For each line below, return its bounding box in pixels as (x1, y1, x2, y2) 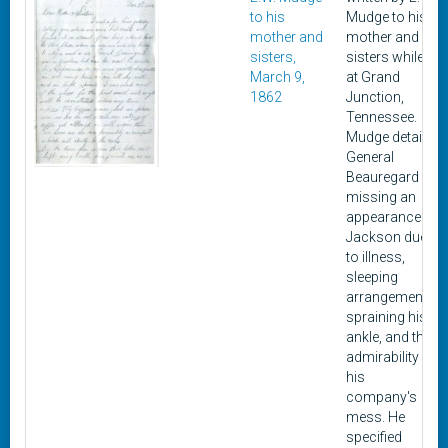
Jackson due (346, 229, 427, 245)
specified (346, 429, 402, 445)
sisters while (346, 49, 424, 65)
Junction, (346, 89, 404, 105)
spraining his (346, 309, 427, 325)
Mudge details (346, 129, 433, 145)
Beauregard (346, 169, 419, 185)
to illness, (346, 249, 405, 265)
